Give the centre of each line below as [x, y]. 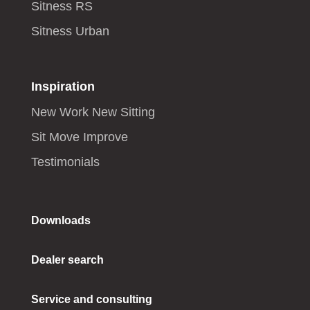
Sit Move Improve [79, 137]
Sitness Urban [70, 31]
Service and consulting [91, 300]
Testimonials [65, 162]
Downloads [61, 221]
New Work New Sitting [93, 112]
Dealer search [67, 260]
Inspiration [63, 87]
